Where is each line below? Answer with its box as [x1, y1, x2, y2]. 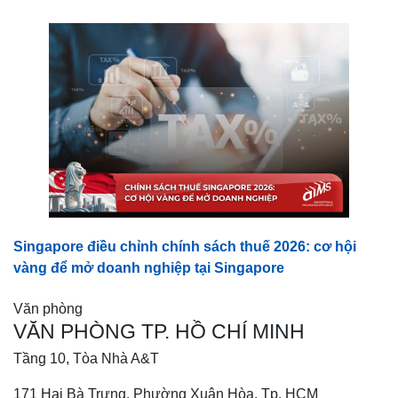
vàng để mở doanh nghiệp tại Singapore [13, 260, 284, 276]
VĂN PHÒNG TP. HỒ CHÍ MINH [13, 320, 305, 343]
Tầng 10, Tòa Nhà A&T [13, 350, 159, 366]
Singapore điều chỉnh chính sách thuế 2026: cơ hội [13, 239, 356, 255]
